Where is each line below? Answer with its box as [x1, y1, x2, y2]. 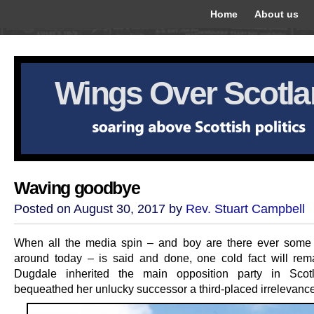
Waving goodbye [14, 179, 140, 198]
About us [254, 8, 299, 20]
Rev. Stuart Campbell [186, 202, 305, 216]
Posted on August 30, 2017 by [14, 202, 186, 216]
